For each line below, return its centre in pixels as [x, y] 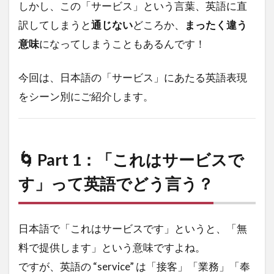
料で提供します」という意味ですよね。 [112, 247]
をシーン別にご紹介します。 [86, 96]
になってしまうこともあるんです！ [122, 44]
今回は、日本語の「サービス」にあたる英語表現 [133, 77]
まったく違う [216, 25]
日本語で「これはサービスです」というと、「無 [133, 228]
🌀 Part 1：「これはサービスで [131, 160]
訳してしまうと [55, 25]
